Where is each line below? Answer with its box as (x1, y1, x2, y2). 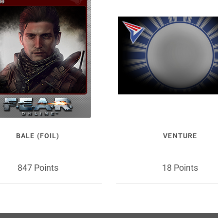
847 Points (17, 162, 58, 173)
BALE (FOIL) (16, 132, 60, 140)
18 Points (162, 162, 199, 173)
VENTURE (163, 132, 198, 140)
